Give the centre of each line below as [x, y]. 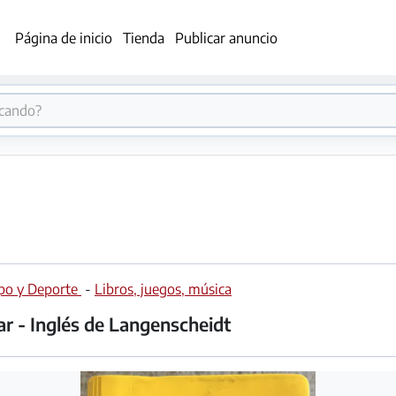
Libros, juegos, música [163, 289]
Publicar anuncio [226, 38]
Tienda [143, 38]
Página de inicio [63, 38]
